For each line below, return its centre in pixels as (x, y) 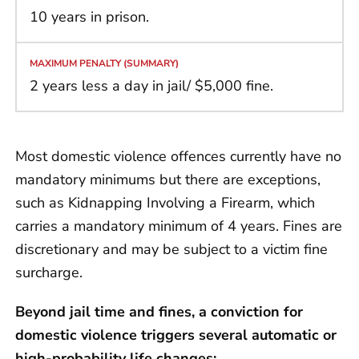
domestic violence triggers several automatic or (176, 335)
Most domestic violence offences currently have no (178, 156)
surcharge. (49, 272)
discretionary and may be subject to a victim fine (171, 249)
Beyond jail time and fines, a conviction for (159, 311)
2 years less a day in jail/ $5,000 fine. (151, 85)
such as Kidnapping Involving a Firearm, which (165, 202)
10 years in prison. (89, 16)
